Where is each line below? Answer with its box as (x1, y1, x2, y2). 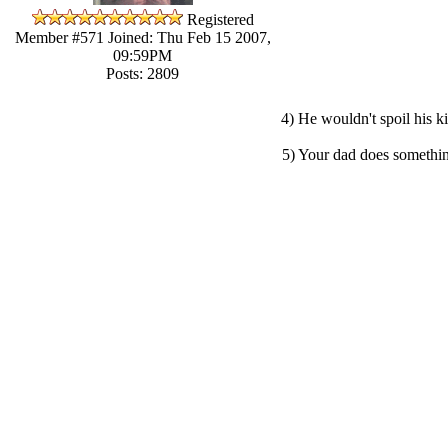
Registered (186, 10, 254, 28)
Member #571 (14, 28, 104, 46)
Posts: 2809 (106, 64, 179, 82)
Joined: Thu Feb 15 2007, (103, 28, 271, 46)
